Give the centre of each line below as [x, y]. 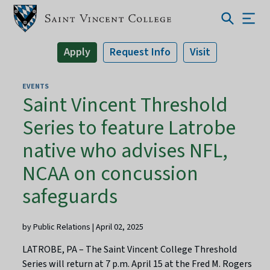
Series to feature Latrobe [129, 128]
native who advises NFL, [125, 151]
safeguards [70, 196]
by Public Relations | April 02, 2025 [83, 227]
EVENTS [36, 86]
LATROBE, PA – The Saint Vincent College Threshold [130, 249]
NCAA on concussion [111, 174]
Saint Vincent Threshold [125, 105]
